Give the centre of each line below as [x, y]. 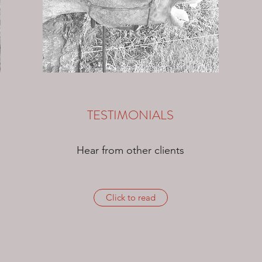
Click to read [130, 197]
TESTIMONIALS [130, 115]
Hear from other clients [130, 150]
